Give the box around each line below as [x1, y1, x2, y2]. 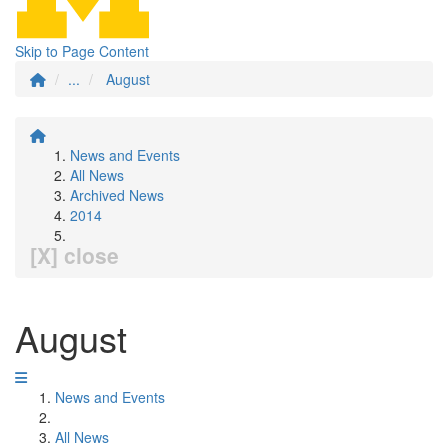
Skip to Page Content [15, 41, 149, 61]
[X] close [30, 240, 119, 270]
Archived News [70, 185, 164, 205]
